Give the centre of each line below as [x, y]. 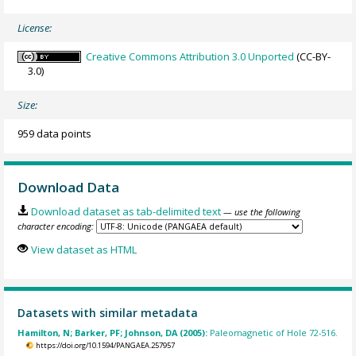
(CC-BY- [313, 57]
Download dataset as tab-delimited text [126, 211]
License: [35, 28]
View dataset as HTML [83, 250]
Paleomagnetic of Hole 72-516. [274, 333]
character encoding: [56, 226]
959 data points [55, 134]
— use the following [261, 211]
